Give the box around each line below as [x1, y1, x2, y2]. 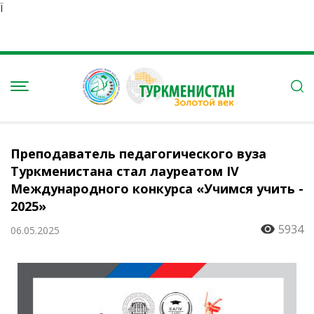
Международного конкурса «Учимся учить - [11, 180, 303, 197]
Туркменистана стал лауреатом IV [11, 163, 239, 179]
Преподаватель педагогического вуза [11, 145, 266, 162]
